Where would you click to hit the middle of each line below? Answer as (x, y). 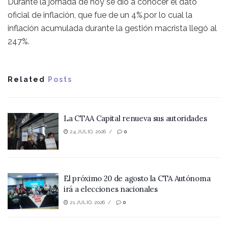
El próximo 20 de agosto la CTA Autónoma (137, 178)
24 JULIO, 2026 (87, 132)
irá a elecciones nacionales (111, 189)
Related (26, 80)
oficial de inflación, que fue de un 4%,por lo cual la (100, 15)
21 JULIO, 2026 (87, 202)
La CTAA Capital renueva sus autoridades (135, 119)
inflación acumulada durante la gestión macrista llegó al (112, 28)
